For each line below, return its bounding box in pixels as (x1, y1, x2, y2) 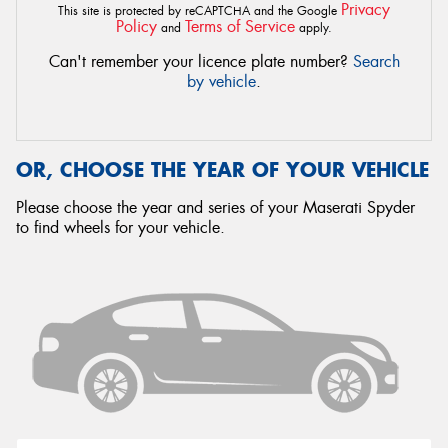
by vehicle (187, 71, 256, 92)
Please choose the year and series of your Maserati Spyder (16, 197, 415, 218)
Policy (116, 16, 157, 37)
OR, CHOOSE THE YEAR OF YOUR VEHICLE (16, 157, 429, 182)
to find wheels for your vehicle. (16, 217, 225, 238)
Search (352, 51, 400, 72)
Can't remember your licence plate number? (48, 51, 353, 72)
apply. (295, 20, 332, 36)
